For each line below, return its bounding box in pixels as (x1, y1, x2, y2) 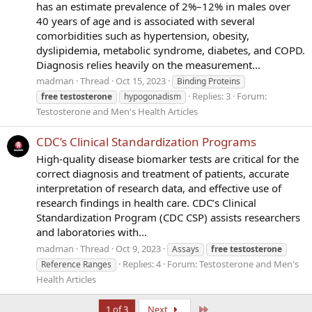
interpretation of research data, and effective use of (36, 181, 281, 196)
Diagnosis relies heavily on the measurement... (36, 57, 260, 72)
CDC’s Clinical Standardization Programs (36, 133, 256, 150)
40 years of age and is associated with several (36, 13, 255, 28)
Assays (172, 243, 199, 256)
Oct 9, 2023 (116, 242, 161, 256)
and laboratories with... (36, 225, 147, 240)
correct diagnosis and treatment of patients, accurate (36, 166, 289, 181)
